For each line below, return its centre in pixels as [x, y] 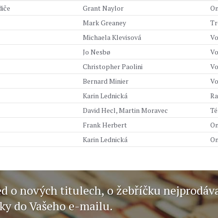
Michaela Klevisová [112, 37]
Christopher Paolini [113, 66]
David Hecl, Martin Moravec [125, 110]
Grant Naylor [103, 8]
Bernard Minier [106, 81]
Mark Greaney [104, 23]
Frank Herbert [105, 125]
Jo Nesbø [97, 52]
